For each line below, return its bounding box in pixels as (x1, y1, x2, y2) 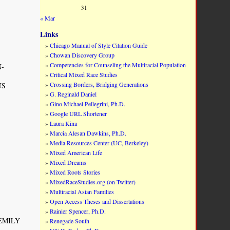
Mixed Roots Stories (50, 168, 101, 176)
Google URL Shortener (50, 109, 107, 118)
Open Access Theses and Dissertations (50, 197, 145, 205)
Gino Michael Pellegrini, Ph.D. (50, 100, 126, 108)
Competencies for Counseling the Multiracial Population (50, 61, 186, 69)
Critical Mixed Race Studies (50, 70, 118, 79)
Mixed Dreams (50, 158, 87, 166)
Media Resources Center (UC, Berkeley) (50, 139, 149, 147)
